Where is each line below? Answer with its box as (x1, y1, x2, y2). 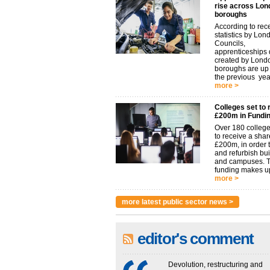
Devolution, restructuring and (168, 260, 263, 269)
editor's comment (137, 230, 254, 248)
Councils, (215, 39, 245, 48)
